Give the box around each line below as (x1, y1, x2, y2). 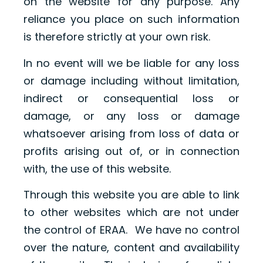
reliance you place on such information (23, 12, 240, 27)
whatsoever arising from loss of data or (23, 126, 240, 141)
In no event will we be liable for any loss (23, 55, 240, 70)
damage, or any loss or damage (23, 108, 240, 123)
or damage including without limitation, (23, 73, 240, 88)
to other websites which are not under (23, 205, 240, 220)
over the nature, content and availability (23, 240, 240, 255)
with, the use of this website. (23, 161, 171, 176)
